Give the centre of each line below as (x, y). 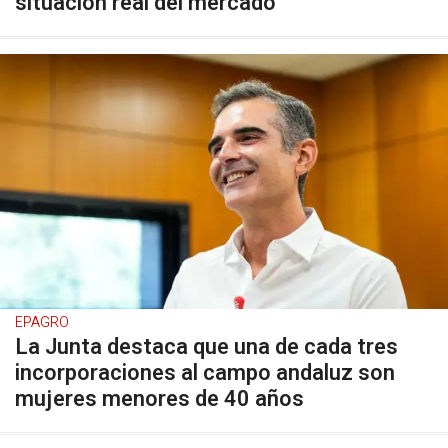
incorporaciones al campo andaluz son (205, 373)
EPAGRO (42, 322)
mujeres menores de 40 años (159, 399)
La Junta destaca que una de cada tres (206, 347)
